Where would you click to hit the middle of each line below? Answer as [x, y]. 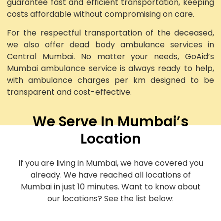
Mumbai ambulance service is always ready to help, [110, 69]
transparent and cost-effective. [69, 92]
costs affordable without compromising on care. [101, 14]
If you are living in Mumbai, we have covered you [110, 163]
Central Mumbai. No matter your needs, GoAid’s [110, 57]
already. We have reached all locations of [110, 175]
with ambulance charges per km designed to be [110, 80]
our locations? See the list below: [110, 198]
